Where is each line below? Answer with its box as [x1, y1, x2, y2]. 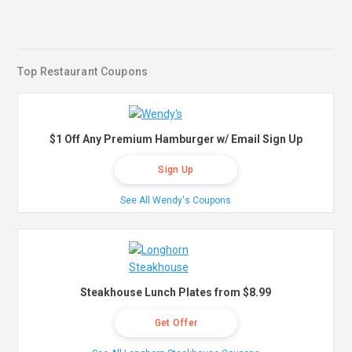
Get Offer [154, 317, 198, 329]
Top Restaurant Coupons [17, 65, 148, 79]
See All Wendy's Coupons [120, 195, 232, 207]
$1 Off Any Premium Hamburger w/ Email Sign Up [49, 133, 302, 146]
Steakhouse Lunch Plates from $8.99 [80, 286, 272, 299]
